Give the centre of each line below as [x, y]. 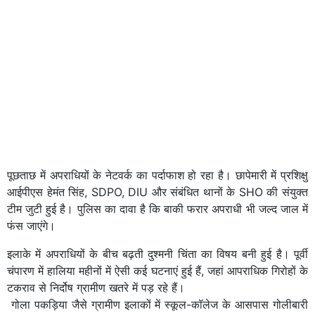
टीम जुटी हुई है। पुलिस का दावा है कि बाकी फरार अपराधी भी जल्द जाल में [157, 208]
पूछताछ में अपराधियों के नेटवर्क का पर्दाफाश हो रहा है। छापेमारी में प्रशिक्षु [157, 175]
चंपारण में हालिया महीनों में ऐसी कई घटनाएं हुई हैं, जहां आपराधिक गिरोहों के [157, 270]
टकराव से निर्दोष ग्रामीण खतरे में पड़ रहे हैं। [96, 287]
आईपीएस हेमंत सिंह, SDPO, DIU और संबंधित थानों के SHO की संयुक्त [157, 192]
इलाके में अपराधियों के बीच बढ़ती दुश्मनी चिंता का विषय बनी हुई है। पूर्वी [157, 253]
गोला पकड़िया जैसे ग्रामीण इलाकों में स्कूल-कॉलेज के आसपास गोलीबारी [157, 304]
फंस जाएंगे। [31, 225]
